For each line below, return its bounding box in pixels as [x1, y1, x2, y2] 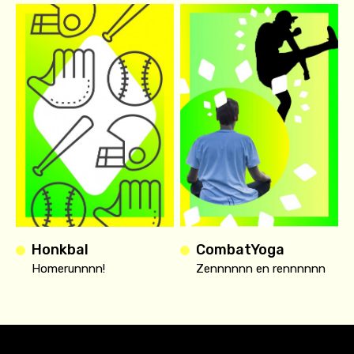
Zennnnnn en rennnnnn [196, 261, 326, 276]
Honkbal [32, 240, 88, 258]
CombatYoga [196, 240, 284, 258]
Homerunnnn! [32, 261, 105, 276]
